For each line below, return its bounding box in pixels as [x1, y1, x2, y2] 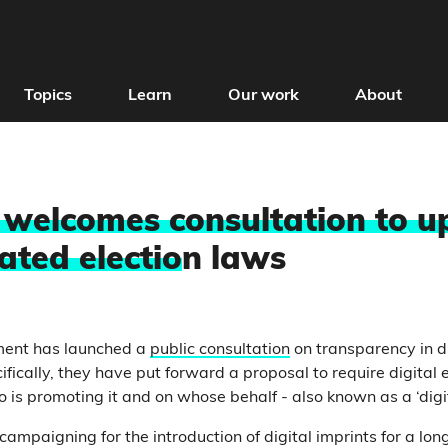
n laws [182, 245, 286, 277]
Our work [227, 88, 299, 104]
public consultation [150, 342, 290, 358]
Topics [23, 88, 72, 104]
